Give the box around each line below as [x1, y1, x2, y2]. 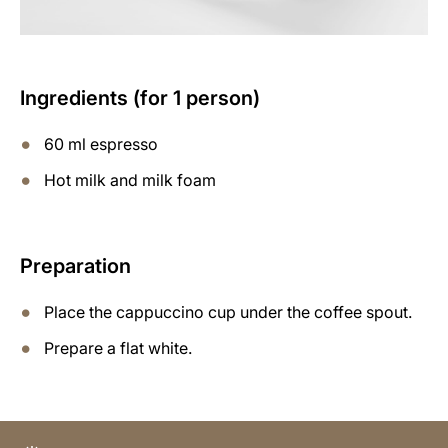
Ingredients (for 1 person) [20, 85, 260, 110]
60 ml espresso [44, 133, 158, 154]
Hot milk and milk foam [44, 169, 216, 190]
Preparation [20, 253, 131, 278]
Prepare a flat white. [44, 337, 192, 358]
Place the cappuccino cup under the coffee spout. [44, 301, 412, 322]
